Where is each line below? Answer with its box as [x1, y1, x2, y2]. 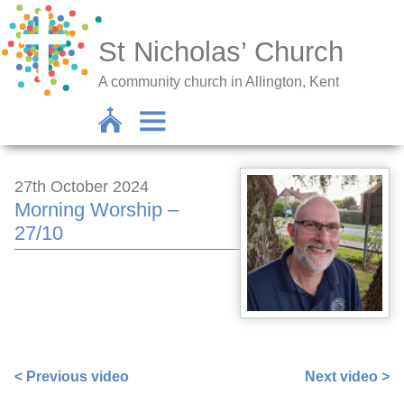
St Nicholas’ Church [98, 36, 344, 69]
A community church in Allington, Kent [98, 73, 340, 89]
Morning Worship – [14, 198, 179, 221]
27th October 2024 [14, 178, 149, 196]
